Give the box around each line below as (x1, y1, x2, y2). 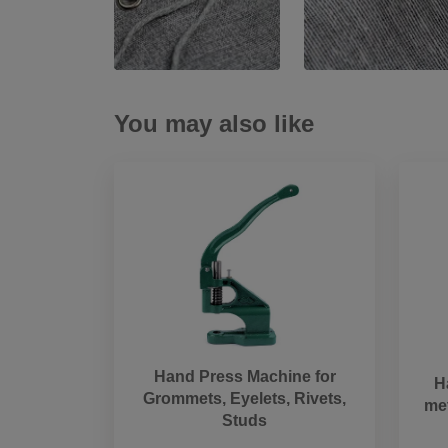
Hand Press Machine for (153, 367, 336, 385)
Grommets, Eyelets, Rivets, (143, 389, 346, 407)
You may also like (114, 110, 314, 138)
